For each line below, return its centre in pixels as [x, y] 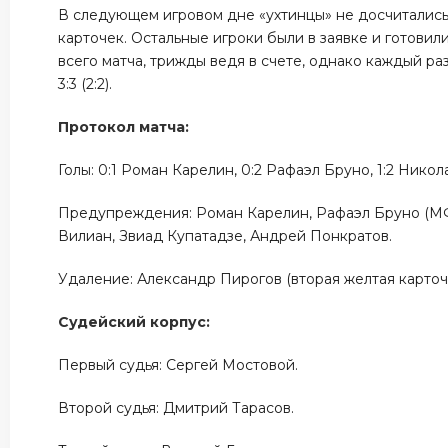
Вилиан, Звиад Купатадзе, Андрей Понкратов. [225, 236]
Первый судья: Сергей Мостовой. [178, 365]
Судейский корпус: [134, 322]
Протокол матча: [124, 127]
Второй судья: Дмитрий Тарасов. [178, 408]
